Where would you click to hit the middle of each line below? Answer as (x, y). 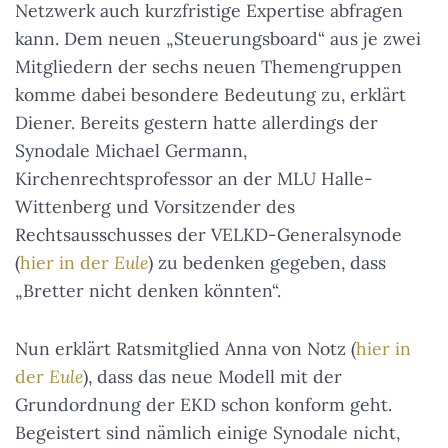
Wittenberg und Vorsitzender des (155, 207)
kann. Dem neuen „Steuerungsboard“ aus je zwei (218, 39)
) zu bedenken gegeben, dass (267, 263)
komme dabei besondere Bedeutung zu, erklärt (210, 95)
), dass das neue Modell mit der (212, 377)
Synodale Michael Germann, (131, 151)
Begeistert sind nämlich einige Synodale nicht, (207, 433)
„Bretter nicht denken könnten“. (148, 291)
